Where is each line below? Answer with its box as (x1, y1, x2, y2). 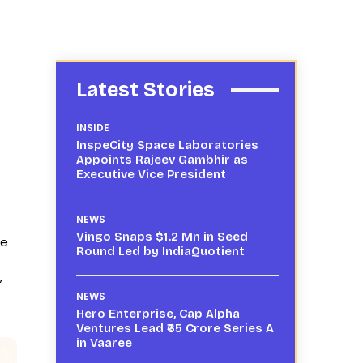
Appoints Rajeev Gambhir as (75, 152, 248, 167)
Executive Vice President (75, 166, 226, 181)
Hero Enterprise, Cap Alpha (75, 305, 240, 321)
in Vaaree (75, 335, 132, 350)
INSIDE (75, 120, 109, 135)
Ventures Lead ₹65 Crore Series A (75, 320, 274, 335)
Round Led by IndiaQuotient (75, 243, 245, 258)
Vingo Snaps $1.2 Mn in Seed (75, 228, 248, 244)
